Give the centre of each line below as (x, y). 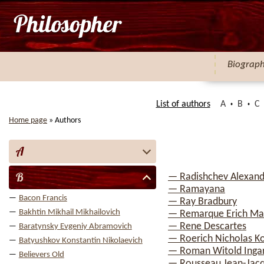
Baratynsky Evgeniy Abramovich (75, 227)
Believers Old (41, 255)
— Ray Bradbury (202, 202)
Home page (28, 121)
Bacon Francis (43, 198)
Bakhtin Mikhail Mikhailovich (69, 212)
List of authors (183, 104)
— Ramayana (197, 189)
